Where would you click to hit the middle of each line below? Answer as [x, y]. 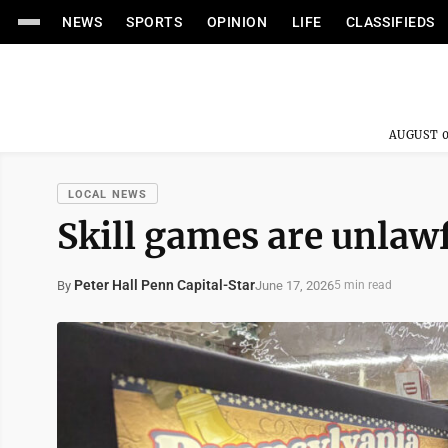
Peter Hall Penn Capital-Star [164, 285]
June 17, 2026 [294, 285]
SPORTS [154, 22]
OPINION [237, 22]
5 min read [363, 285]
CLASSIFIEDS [390, 22]
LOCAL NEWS [107, 194]
